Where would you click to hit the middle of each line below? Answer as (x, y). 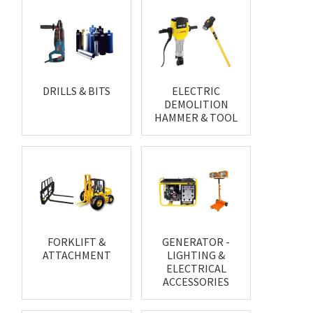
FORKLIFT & (77, 242)
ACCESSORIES (196, 282)
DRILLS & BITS (77, 91)
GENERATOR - (196, 242)
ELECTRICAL (196, 269)
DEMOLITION (196, 104)
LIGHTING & (196, 255)
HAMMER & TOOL (196, 118)
